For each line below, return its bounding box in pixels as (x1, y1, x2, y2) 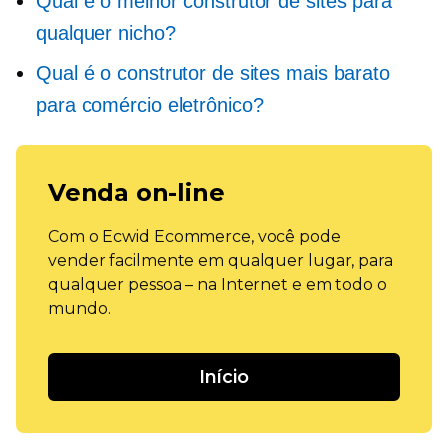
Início (199, 366, 249, 388)
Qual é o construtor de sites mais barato (36, 62, 390, 84)
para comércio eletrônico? (36, 94, 264, 116)
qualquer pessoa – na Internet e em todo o (48, 275, 387, 294)
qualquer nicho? (36, 22, 176, 44)
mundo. (48, 299, 111, 318)
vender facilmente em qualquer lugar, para (48, 251, 393, 270)
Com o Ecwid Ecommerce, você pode (48, 227, 341, 246)
